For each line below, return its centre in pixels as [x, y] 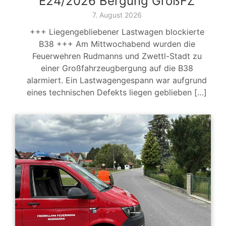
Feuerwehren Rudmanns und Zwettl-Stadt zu [117, 56]
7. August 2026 [117, 15]
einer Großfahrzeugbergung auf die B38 [117, 68]
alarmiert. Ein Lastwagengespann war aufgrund [117, 80]
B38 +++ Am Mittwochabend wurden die [117, 44]
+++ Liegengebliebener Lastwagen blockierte [117, 32]
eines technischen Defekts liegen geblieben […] [117, 93]
